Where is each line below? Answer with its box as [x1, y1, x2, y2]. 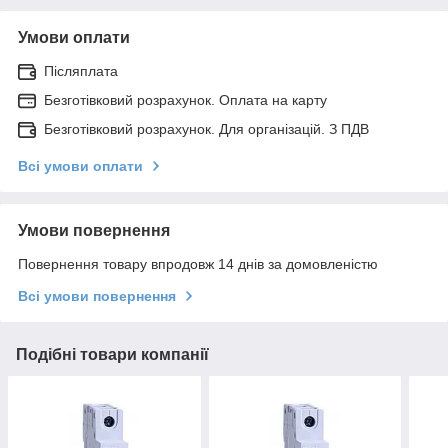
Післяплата [44, 62, 118, 79]
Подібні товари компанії [16, 345, 209, 363]
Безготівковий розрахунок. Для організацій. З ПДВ [44, 120, 369, 137]
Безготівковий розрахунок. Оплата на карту [44, 91, 327, 108]
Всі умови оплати [18, 157, 143, 174]
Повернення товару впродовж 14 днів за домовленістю [18, 255, 378, 272]
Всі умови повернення [18, 287, 176, 304]
